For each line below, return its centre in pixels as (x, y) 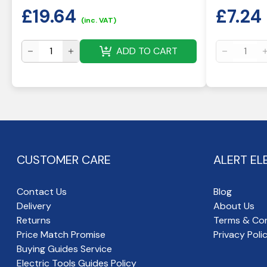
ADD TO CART (147, 51)
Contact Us (42, 192)
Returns (34, 220)
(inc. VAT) (99, 20)
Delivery (34, 206)
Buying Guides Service (64, 249)
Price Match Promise (61, 235)
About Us (234, 206)
